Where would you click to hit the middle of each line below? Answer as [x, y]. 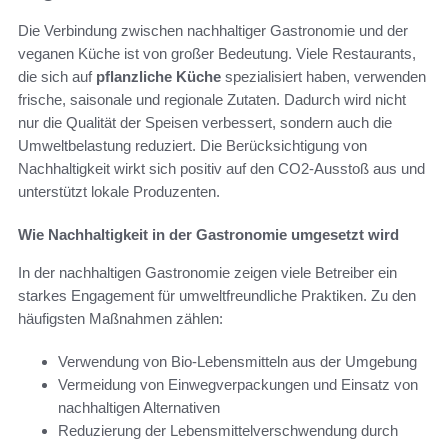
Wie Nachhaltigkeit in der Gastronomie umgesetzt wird [208, 234]
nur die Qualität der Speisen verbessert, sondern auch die [205, 122]
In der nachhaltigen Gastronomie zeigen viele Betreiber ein [207, 272]
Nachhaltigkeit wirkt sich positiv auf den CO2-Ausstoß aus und [221, 168]
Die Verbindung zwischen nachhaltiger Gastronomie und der [213, 30]
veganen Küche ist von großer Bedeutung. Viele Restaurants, [217, 53]
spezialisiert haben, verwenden [323, 76]
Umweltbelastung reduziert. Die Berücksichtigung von [192, 145]
